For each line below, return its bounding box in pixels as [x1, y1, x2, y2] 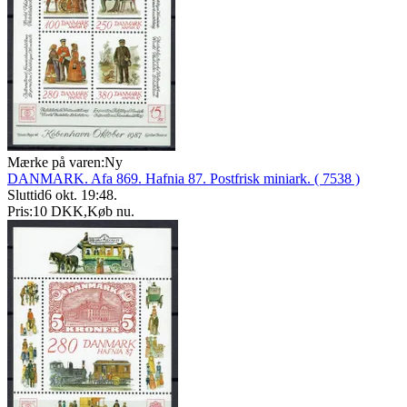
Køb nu [87, 203, 131, 220]
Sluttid [7, 187, 45, 203]
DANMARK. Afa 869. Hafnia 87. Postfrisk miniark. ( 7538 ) [7, 171, 360, 187]
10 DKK [33, 203, 84, 220]
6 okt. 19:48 [45, 187, 114, 203]
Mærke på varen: [7, 154, 104, 171]
